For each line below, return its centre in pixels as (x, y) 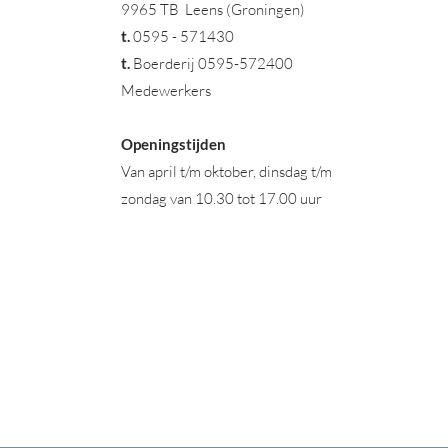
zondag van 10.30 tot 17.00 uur (223, 198)
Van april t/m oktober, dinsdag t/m (226, 171)
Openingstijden (173, 144)
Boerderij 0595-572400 (211, 63)
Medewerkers (166, 90)
